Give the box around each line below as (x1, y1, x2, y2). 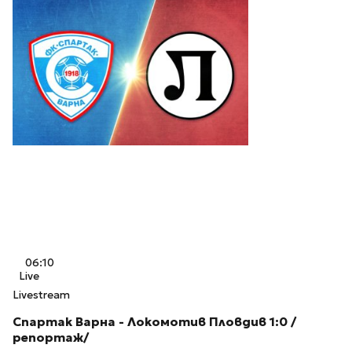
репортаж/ (13, 330, 89, 346)
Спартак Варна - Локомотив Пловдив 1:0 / (13, 314, 296, 330)
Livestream (13, 288, 70, 302)
